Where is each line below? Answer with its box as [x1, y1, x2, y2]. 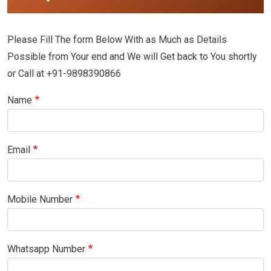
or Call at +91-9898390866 [7, 67, 121, 79]
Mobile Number [7, 193, 73, 205]
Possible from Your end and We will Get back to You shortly [7, 50, 257, 62]
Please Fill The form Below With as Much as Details [7, 33, 227, 45]
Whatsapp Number [7, 243, 85, 255]
